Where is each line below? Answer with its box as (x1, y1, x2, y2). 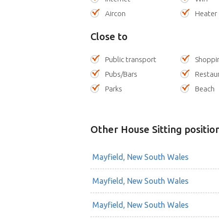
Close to (90, 31, 128, 43)
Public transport (105, 55, 156, 64)
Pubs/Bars (105, 70, 137, 79)
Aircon (105, 9, 126, 18)
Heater (195, 9, 218, 18)
